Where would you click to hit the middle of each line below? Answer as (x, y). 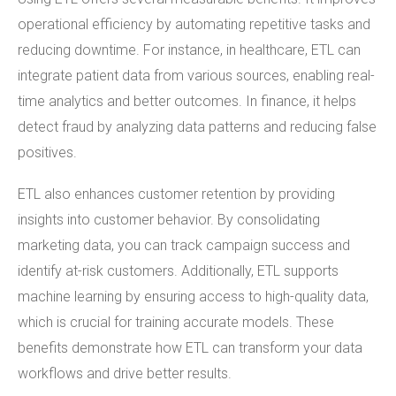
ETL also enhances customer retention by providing (176, 194)
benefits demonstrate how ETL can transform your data (190, 347)
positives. (47, 152)
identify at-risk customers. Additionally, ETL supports (178, 270)
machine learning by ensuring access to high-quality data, (193, 296)
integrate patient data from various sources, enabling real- (196, 75)
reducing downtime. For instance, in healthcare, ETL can (189, 49)
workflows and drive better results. (125, 373)
